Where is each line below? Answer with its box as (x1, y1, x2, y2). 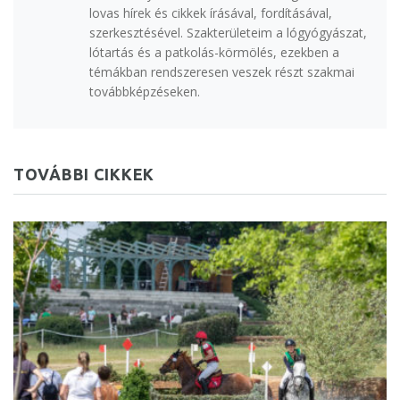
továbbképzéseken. (89, 83, 200, 101)
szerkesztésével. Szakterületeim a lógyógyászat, (89, 24, 367, 42)
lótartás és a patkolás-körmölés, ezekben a (89, 44, 339, 62)
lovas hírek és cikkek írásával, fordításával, (89, 4, 332, 22)
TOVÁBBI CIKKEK (13, 165, 155, 184)
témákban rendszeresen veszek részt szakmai (89, 63, 354, 81)
